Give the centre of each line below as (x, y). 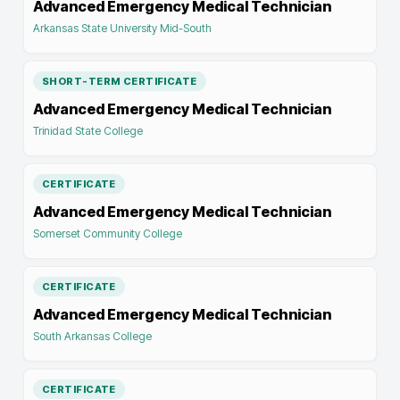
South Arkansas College (92, 336)
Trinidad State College (88, 131)
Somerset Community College (108, 233)
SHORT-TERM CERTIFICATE (120, 81)
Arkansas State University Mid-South (122, 28)
